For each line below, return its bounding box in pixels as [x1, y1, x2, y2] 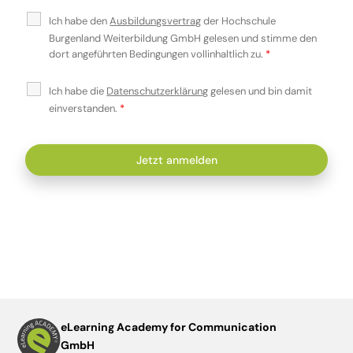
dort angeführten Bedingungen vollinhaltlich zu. [49, 47, 266, 61]
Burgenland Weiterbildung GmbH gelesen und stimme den [49, 32, 318, 45]
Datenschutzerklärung [106, 84, 209, 98]
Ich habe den [49, 14, 110, 28]
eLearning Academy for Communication [60, 320, 277, 334]
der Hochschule [201, 14, 277, 28]
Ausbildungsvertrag [110, 14, 202, 28]
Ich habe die [49, 84, 107, 98]
